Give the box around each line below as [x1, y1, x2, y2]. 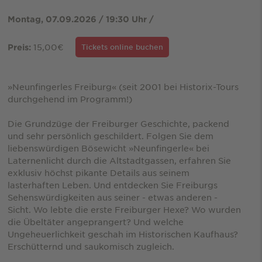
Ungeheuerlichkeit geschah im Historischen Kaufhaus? [7, 228, 238, 239]
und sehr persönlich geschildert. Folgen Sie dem [7, 130, 213, 141]
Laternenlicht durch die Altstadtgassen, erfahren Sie [7, 154, 231, 166]
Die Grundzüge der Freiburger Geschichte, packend [7, 118, 229, 129]
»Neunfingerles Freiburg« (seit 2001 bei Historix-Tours [7, 81, 239, 92]
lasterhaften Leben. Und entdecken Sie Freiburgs [7, 179, 218, 190]
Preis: [7, 42, 31, 52]
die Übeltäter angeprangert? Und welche [7, 216, 184, 227]
